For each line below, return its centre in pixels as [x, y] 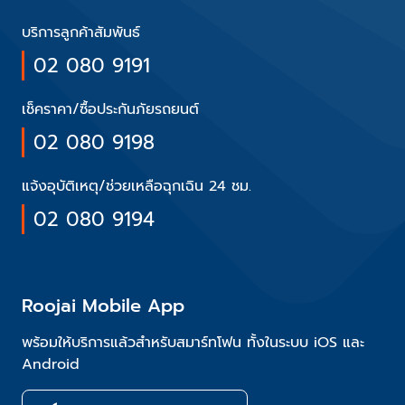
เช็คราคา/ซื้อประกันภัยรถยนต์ [110, 109]
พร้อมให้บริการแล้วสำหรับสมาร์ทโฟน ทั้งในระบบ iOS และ [193, 342]
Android [51, 364]
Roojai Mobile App [103, 305]
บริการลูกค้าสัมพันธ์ [81, 32]
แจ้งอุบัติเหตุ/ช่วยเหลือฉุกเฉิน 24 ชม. [137, 186]
